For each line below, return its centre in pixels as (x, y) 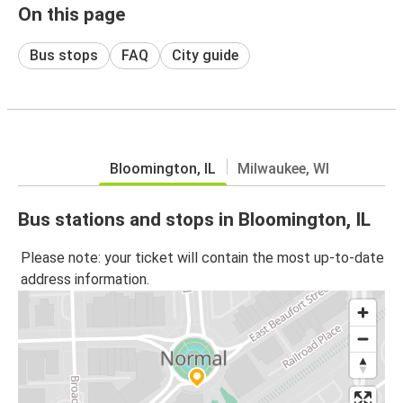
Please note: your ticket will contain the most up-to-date (202, 258)
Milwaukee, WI (283, 168)
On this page (72, 14)
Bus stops (64, 55)
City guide (205, 55)
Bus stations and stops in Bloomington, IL (194, 219)
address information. (85, 280)
